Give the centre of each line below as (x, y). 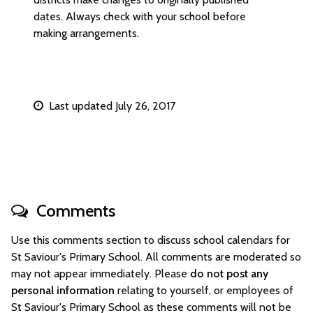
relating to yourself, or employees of (204, 290)
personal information (63, 290)
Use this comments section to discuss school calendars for (151, 240)
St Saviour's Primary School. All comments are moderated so (156, 257)
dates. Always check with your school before (140, 16)
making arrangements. (86, 33)
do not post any (229, 274)
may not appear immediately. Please (101, 274)
